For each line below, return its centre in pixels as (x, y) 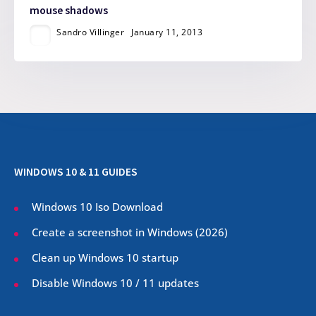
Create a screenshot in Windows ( (115, 232)
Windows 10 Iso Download (97, 206)
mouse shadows (69, 10)
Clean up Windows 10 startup (105, 258)
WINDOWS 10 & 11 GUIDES (76, 171)
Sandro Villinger (91, 32)
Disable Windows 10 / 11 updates (115, 283)
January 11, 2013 (167, 32)
